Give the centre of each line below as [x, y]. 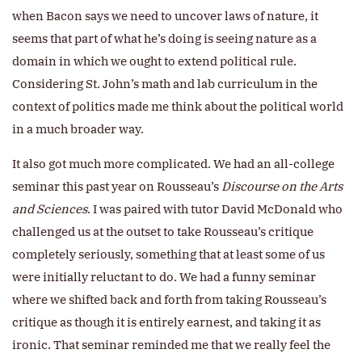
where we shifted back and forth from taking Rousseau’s [169, 300]
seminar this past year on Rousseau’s [117, 187]
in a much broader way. [79, 129]
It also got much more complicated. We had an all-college [173, 164]
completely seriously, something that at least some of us [168, 255]
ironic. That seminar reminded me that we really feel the [171, 345]
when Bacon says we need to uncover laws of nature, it [165, 16]
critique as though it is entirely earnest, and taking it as [166, 322]
